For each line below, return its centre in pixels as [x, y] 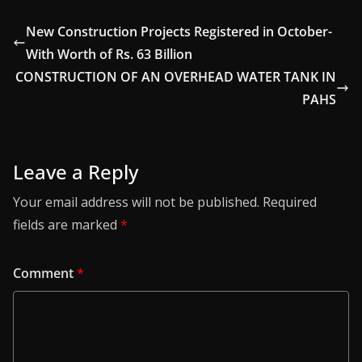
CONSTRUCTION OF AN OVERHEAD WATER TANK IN [176, 77]
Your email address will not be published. [136, 202]
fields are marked [67, 225]
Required [290, 202]
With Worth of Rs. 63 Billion [109, 54]
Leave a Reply [76, 172]
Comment [45, 273]
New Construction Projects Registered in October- [179, 32]
